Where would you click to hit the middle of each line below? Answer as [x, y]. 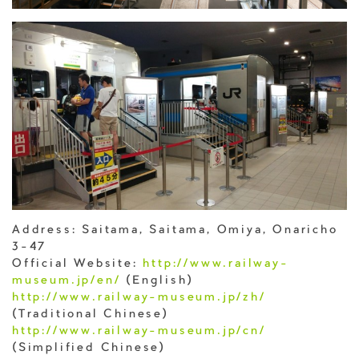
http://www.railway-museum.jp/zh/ [139, 298]
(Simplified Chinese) [89, 349]
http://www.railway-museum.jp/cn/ [139, 332]
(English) [157, 282]
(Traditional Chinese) [91, 315]
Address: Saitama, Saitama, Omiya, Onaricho [175, 231]
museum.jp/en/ [67, 282]
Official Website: [78, 265]
